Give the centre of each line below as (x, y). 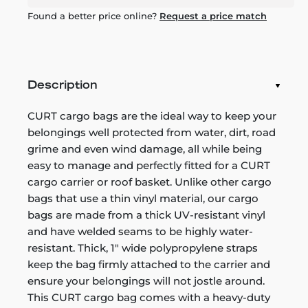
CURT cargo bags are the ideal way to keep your (152, 116)
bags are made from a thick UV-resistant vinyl (146, 215)
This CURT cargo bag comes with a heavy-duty (149, 297)
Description (63, 86)
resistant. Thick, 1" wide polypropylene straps (143, 248)
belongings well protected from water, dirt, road (152, 132)
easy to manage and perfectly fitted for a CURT (149, 165)
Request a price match (213, 16)
